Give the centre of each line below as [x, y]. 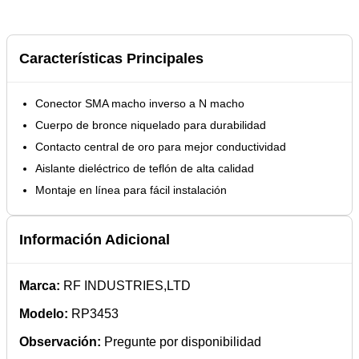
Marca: [40, 285]
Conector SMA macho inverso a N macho [140, 103]
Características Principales [111, 58]
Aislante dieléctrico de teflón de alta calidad [145, 168]
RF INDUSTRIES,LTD [125, 285]
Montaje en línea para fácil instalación [131, 190]
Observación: [60, 341]
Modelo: [44, 313]
